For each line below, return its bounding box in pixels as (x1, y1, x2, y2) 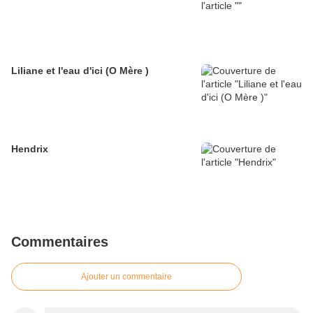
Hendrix (11, 143, 48, 155)
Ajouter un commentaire (81, 272, 172, 282)
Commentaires (11, 234, 108, 250)
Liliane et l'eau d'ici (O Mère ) (105, 65, 149, 77)
